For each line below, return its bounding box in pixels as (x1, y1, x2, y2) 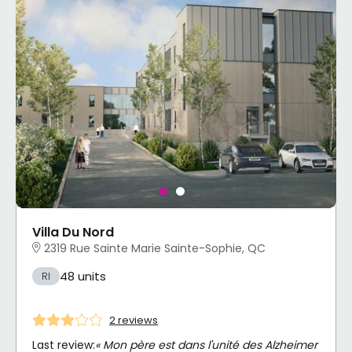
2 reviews (109, 312, 158, 328)
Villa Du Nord (32, 222, 114, 241)
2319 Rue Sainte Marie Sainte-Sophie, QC (44, 240, 266, 256)
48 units (60, 267, 106, 284)
